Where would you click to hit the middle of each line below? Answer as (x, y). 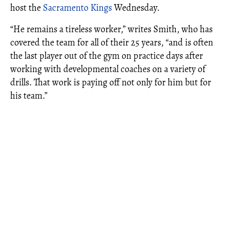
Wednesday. (136, 8)
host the (27, 8)
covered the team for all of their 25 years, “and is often (112, 42)
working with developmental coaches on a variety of (108, 69)
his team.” (29, 96)
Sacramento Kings (77, 8)
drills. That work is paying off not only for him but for (111, 82)
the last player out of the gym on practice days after (107, 56)
